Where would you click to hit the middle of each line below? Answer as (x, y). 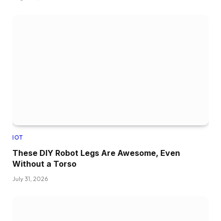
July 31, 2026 (30, 179)
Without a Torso (44, 164)
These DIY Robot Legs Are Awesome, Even (96, 153)
